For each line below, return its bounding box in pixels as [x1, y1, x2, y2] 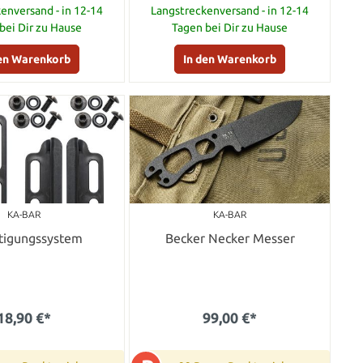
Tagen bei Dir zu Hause [172, 20, 288, 34]
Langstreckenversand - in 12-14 [151, 3, 310, 17]
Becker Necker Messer [164, 230, 295, 246]
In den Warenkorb [183, 52, 277, 66]
